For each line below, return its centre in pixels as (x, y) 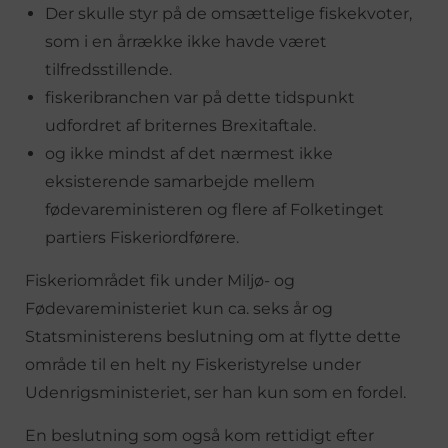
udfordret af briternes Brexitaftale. (180, 125)
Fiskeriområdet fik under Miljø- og (160, 280)
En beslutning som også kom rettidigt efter (199, 435)
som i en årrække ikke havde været (186, 41)
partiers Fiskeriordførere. (142, 237)
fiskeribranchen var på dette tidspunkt (200, 97)
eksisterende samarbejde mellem (180, 181)
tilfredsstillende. (108, 69)
